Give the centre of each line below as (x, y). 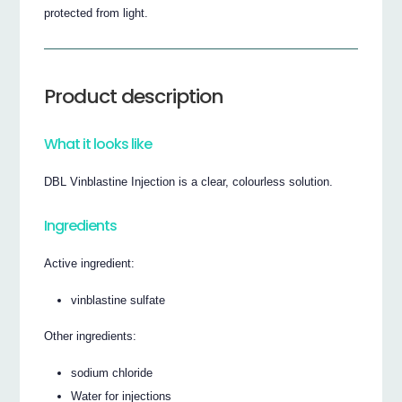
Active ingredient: (90, 263)
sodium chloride (112, 372)
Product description (134, 97)
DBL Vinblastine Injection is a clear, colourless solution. (189, 182)
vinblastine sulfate (118, 300)
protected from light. (96, 13)
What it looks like (98, 144)
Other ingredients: (91, 336)
